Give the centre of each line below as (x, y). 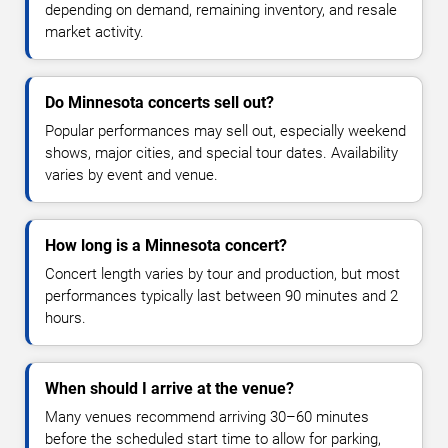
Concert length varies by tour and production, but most (222, 274)
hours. (65, 318)
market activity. (94, 32)
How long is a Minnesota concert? (166, 246)
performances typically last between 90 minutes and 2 (221, 296)
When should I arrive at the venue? (169, 389)
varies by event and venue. (131, 175)
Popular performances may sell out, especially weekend (225, 131)
